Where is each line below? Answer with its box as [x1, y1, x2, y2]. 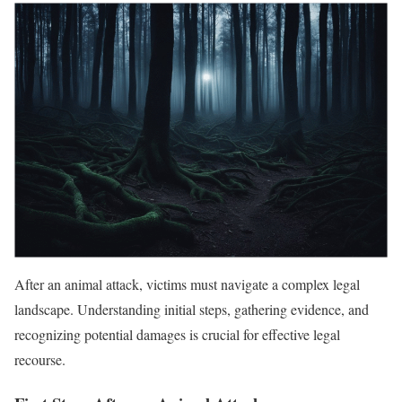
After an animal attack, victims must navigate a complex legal [14, 275, 360, 294]
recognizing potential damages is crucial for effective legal [14, 325, 340, 345]
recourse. [14, 350, 66, 370]
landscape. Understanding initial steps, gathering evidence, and [14, 300, 369, 319]
